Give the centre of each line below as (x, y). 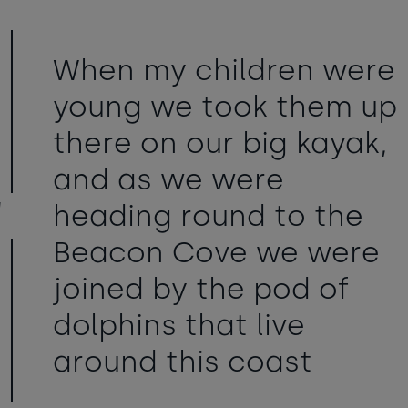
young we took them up (225, 107)
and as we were (168, 180)
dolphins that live (179, 326)
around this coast (183, 362)
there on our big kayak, (220, 143)
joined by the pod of (201, 289)
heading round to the (208, 216)
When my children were (224, 71)
